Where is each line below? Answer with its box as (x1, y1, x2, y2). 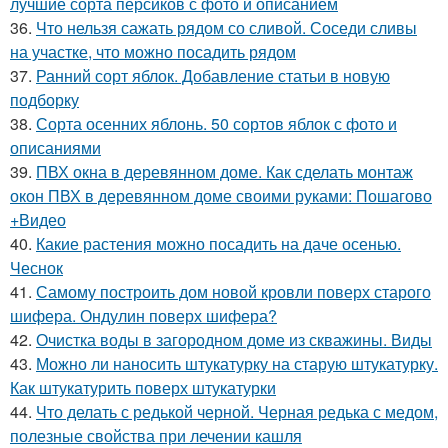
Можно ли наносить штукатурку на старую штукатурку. (36, 352, 438, 376)
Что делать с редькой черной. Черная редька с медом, (36, 400, 438, 424)
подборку (10, 88, 79, 112)
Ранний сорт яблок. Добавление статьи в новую (36, 64, 390, 88)
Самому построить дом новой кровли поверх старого (36, 280, 431, 304)
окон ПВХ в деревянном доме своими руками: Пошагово (10, 184, 432, 208)
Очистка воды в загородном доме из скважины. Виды (36, 328, 432, 352)
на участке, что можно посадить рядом (10, 40, 296, 64)
